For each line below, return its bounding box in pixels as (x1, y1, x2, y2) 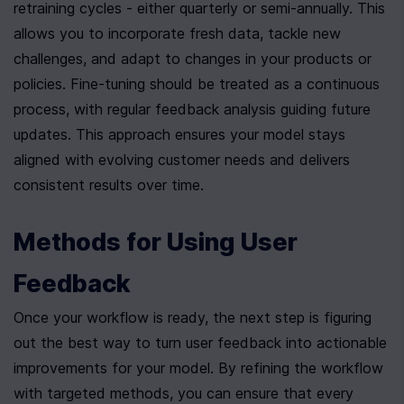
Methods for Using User (14, 227, 298, 257)
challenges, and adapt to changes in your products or (14, 50, 372, 68)
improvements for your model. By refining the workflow (14, 359, 383, 377)
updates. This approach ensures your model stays (14, 125, 345, 143)
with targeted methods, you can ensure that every (14, 384, 353, 402)
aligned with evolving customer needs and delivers (14, 151, 350, 169)
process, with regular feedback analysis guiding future (14, 100, 371, 118)
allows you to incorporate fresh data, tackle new (14, 24, 341, 42)
